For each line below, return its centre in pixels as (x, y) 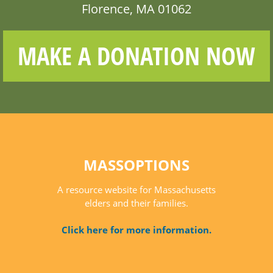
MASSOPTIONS (136, 165)
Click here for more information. (136, 230)
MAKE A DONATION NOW (136, 55)
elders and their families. (136, 203)
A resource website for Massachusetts (136, 190)
